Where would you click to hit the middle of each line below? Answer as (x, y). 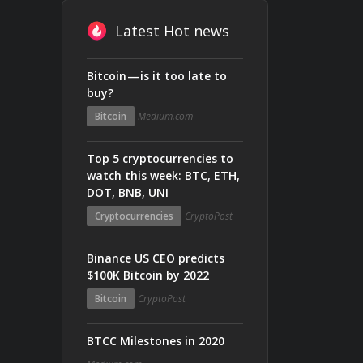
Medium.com (165, 116)
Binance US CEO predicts (156, 258)
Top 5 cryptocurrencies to (160, 158)
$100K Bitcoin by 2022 (148, 275)
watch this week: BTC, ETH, (163, 175)
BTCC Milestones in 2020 (156, 341)
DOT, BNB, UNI (128, 192)
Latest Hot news (172, 31)
